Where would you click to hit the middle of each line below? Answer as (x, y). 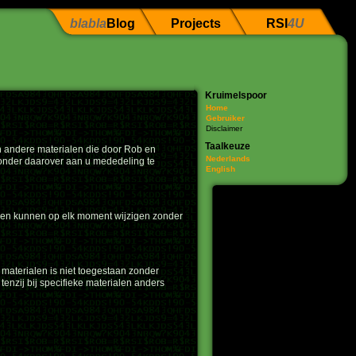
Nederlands (228, 159)
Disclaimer (224, 128)
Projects (195, 23)
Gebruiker (225, 118)
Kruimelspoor (236, 95)
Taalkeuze (228, 146)
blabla (88, 23)
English (221, 169)
